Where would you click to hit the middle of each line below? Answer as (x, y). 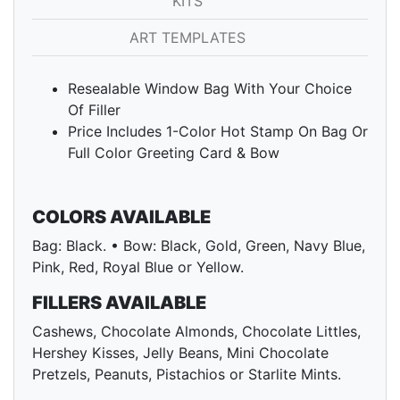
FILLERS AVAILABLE (119, 303)
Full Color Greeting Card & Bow (174, 153)
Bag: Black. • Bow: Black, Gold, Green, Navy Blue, (199, 246)
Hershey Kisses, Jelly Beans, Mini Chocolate (180, 353)
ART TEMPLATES (189, 38)
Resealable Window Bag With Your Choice (210, 89)
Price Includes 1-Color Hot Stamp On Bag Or (218, 132)
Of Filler (94, 110)
